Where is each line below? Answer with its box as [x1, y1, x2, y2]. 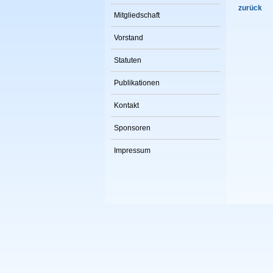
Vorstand [114, 33, 143, 42]
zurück [238, 4, 262, 13]
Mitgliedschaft [114, 10, 160, 19]
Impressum [114, 146, 151, 155]
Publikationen [114, 78, 160, 87]
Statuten [114, 55, 141, 65]
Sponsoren [114, 123, 151, 132]
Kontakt [114, 101, 139, 110]
